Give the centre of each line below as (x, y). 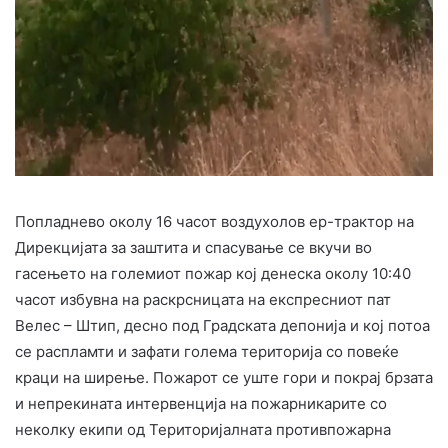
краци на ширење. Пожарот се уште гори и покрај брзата (224, 378)
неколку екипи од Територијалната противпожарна (203, 430)
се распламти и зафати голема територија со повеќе (207, 352)
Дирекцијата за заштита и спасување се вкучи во (193, 248)
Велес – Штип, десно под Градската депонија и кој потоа (222, 326)
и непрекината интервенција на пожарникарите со (201, 404)
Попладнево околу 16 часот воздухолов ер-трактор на (214, 222)
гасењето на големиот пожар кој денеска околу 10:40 (213, 274)
